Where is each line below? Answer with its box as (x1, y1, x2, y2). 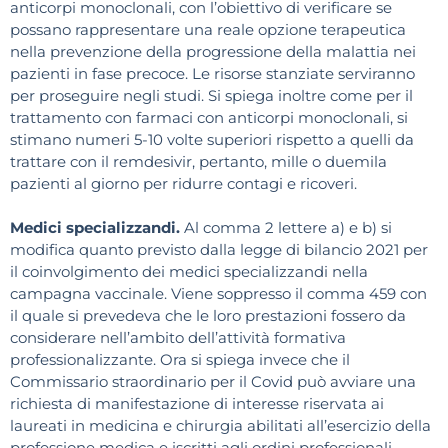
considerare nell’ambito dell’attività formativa (10, 327, 346, 347)
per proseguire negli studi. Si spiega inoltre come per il (10, 85, 413, 105)
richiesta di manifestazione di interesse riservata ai (10, 393, 384, 413)
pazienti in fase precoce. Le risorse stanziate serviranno (10, 63, 415, 83)
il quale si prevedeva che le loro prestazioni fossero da (10, 305, 406, 325)
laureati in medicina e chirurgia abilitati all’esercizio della (10, 415, 431, 435)
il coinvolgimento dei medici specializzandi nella (10, 261, 368, 281)
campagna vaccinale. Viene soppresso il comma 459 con (10, 283, 427, 303)
